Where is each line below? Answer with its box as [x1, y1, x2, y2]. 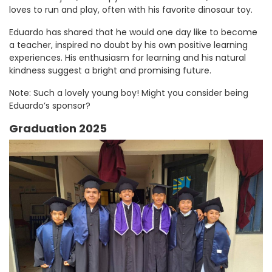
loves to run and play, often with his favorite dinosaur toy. [9, 3, 253, 16]
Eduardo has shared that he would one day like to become [9, 25, 257, 38]
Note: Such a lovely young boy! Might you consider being [9, 86, 248, 99]
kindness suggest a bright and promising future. [9, 64, 211, 76]
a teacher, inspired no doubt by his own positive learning [9, 38, 248, 51]
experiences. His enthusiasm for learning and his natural [9, 51, 246, 64]
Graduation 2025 [9, 120, 107, 136]
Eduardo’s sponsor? [9, 99, 90, 112]
